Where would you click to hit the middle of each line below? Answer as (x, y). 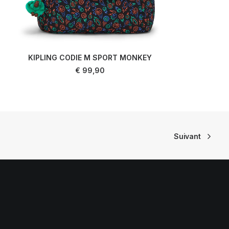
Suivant (187, 136)
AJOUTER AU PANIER (90, 65)
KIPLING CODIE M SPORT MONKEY (90, 58)
